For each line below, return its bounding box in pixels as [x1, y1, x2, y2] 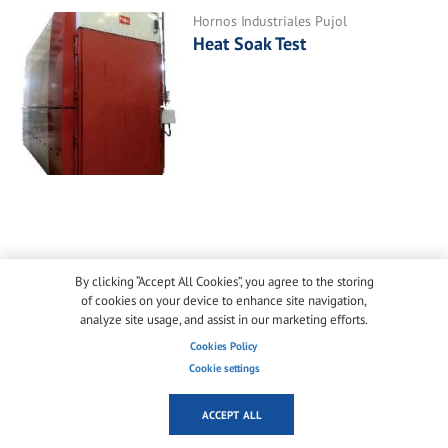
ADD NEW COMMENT [20, 256, 229, 288]
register [123, 315, 182, 339]
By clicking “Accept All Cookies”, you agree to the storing [74, 273, 374, 291]
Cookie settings [188, 361, 260, 375]
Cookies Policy [190, 339, 258, 353]
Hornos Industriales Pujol [193, 12, 348, 31]
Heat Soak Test [193, 32, 307, 56]
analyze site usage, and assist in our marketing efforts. [80, 311, 368, 329]
